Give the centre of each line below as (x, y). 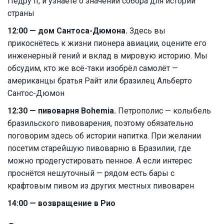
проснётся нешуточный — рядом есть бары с (91, 173)
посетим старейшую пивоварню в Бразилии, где (99, 148)
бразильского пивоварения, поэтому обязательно (100, 123)
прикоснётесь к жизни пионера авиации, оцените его (107, 43)
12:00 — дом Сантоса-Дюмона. (67, 31)
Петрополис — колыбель (163, 111)
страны (21, 13)
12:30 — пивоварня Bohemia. (62, 111)
